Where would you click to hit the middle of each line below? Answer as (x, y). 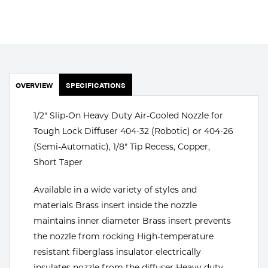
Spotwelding (50, 156)
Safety (33, 130)
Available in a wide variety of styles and (115, 189)
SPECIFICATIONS (96, 85)
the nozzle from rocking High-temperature (124, 236)
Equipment (46, 103)
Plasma (36, 25)
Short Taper (58, 162)
